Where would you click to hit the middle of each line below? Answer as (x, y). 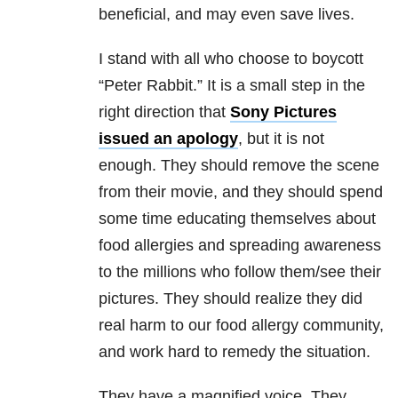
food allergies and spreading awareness (240, 246)
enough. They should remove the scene (239, 166)
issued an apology (168, 139)
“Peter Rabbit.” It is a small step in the (232, 86)
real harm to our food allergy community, (241, 326)
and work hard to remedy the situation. (235, 352)
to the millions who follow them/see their (240, 272)
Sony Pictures (283, 112)
